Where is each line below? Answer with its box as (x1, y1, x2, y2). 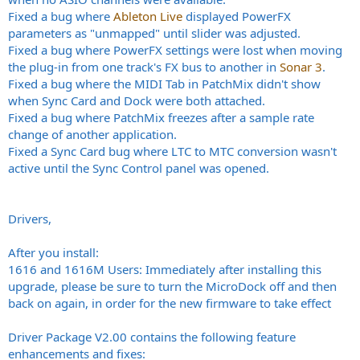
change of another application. (8, 125, 177, 142)
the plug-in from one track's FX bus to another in (8, 58, 280, 75)
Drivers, (8, 210, 51, 227)
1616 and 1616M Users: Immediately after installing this (8, 260, 321, 277)
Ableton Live (113, 7, 182, 24)
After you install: (8, 243, 99, 260)
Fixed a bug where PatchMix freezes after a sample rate (8, 108, 314, 125)
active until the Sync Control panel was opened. (8, 159, 269, 176)
